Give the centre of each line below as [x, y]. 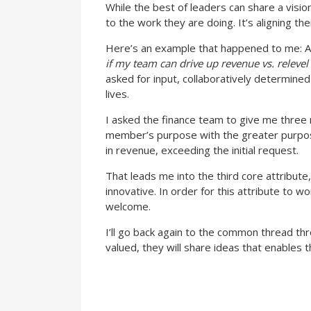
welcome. [128, 206]
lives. [117, 94]
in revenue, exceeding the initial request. [202, 150]
